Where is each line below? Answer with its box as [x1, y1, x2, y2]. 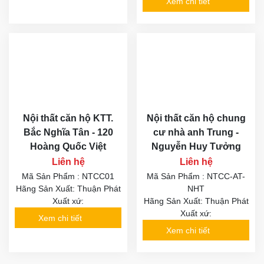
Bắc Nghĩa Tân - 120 [23, 127, 113, 138]
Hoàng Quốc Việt [30, 141, 106, 152]
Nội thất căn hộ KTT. [23, 113, 113, 124]
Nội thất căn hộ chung [146, 113, 246, 124]
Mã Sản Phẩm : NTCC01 [22, 171, 114, 181]
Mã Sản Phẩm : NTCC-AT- [147, 171, 245, 181]
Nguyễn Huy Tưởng [151, 141, 241, 152]
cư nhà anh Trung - [153, 127, 239, 138]
